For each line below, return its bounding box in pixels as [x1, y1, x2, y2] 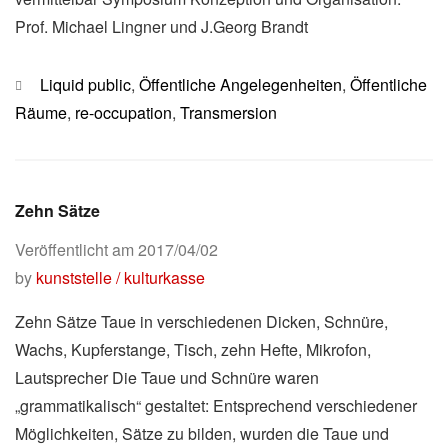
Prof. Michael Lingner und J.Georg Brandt [15, 14, 316, 38]
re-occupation [75, 100, 172, 124]
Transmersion [180, 100, 277, 124]
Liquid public [40, 72, 131, 96]
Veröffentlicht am [15, 237, 138, 261]
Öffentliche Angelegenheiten [139, 72, 342, 96]
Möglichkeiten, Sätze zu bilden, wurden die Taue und [15, 421, 389, 445]
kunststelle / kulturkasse [36, 265, 205, 289]
